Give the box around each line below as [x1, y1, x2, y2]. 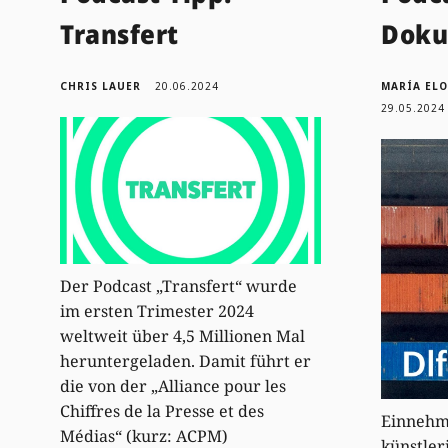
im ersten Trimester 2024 [60, 300, 255, 323]
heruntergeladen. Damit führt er [60, 350, 312, 373]
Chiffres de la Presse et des [60, 400, 265, 423]
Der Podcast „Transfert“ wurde [60, 275, 298, 298]
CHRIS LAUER [60, 78, 142, 93]
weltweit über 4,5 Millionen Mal [60, 325, 306, 348]
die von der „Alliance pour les [60, 375, 287, 398]
